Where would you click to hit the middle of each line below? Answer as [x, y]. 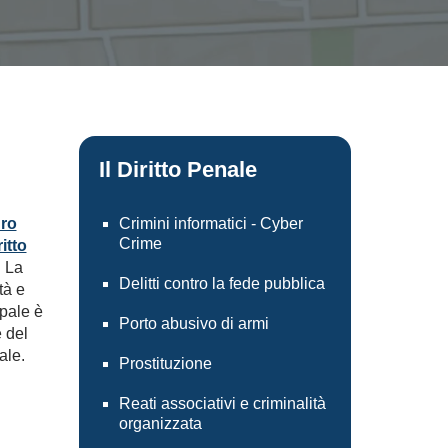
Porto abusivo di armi [193, 323]
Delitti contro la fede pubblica [221, 283]
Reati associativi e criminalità [222, 403]
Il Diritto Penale [177, 169]
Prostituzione [165, 363]
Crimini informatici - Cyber [210, 223]
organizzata [160, 423]
